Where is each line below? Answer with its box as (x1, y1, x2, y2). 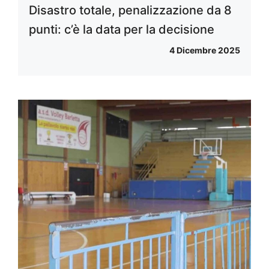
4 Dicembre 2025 (169, 44, 240, 55)
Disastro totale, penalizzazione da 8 (29, 2, 232, 17)
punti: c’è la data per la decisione (29, 22, 214, 37)
